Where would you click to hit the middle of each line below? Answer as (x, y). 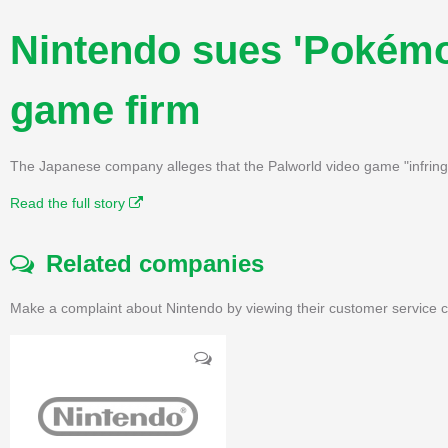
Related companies (149, 263)
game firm (105, 109)
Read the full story (69, 202)
